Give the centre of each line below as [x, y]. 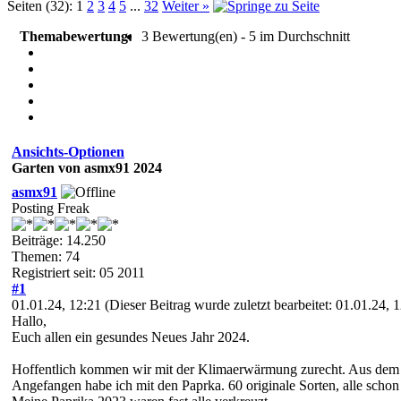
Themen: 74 [46, 256]
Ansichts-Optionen [68, 151]
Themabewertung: [76, 36]
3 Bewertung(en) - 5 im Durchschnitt [246, 36]
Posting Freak [51, 208]
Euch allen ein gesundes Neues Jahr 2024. [131, 337]
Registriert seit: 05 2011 [78, 272]
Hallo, [29, 320]
